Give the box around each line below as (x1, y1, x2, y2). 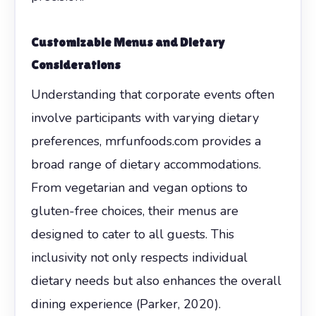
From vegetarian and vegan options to (30, 178, 248, 196)
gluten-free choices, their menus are (30, 202, 238, 219)
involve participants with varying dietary (30, 109, 259, 126)
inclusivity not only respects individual (30, 248, 248, 266)
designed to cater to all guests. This (30, 225, 234, 243)
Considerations (30, 56, 121, 72)
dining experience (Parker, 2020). (30, 295, 221, 312)
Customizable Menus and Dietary (30, 34, 225, 49)
